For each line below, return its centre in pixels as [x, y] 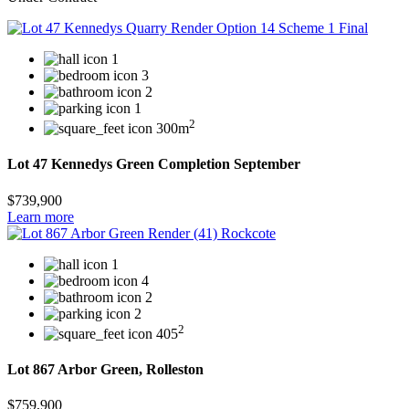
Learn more [41, 216]
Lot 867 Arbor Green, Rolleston [105, 370]
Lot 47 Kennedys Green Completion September [154, 164]
